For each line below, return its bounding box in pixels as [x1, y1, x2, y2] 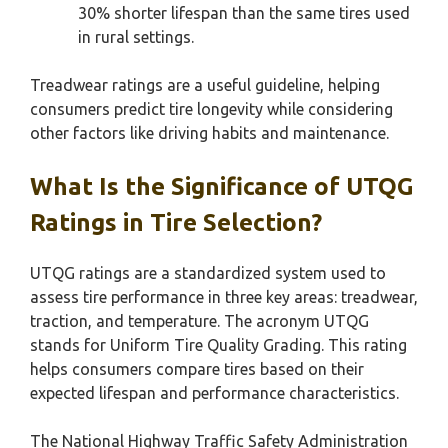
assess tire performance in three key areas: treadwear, [30, 288, 418, 306]
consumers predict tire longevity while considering [30, 100, 393, 118]
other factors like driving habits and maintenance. [30, 124, 389, 142]
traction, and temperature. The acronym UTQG [30, 312, 369, 330]
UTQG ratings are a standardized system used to [30, 264, 386, 282]
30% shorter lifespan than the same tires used [78, 4, 410, 22]
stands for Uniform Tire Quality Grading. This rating [30, 336, 407, 354]
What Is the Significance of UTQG [30, 173, 414, 200]
